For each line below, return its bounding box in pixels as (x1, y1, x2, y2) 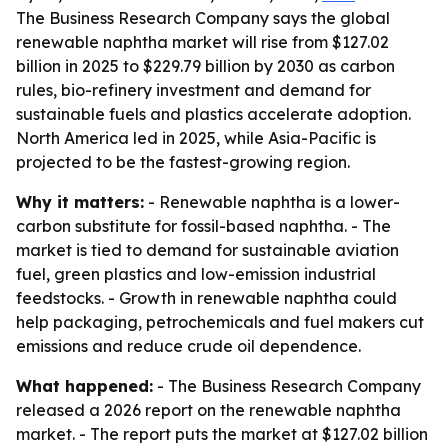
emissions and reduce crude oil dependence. (16, 336, 361, 356)
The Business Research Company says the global (16, 8, 390, 28)
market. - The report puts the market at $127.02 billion (16, 424, 428, 444)
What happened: (16, 376, 153, 396)
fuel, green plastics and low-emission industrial (16, 264, 376, 284)
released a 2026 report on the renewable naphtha (16, 400, 401, 420)
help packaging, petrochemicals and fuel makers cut (16, 312, 424, 332)
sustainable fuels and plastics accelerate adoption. (16, 104, 411, 124)
